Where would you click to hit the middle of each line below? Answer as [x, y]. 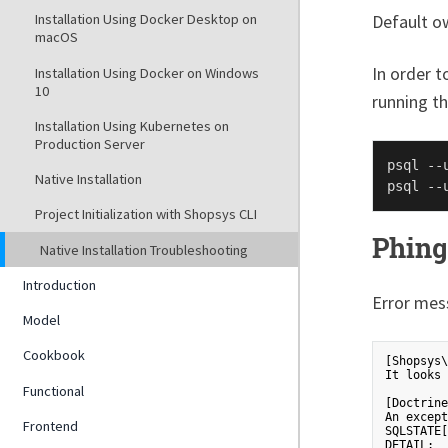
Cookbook [54, 355]
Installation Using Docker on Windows [146, 72]
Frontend [51, 425]
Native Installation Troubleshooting [143, 249]
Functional [54, 390]
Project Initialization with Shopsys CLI [145, 214]
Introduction [60, 284]
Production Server [89, 143]
